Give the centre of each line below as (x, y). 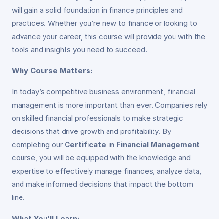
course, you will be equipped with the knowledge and (101, 157)
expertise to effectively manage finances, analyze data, (107, 171)
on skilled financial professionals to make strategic (98, 118)
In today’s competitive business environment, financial (103, 91)
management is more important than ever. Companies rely (109, 105)
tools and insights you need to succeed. (79, 49)
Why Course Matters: (52, 70)
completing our (38, 144)
